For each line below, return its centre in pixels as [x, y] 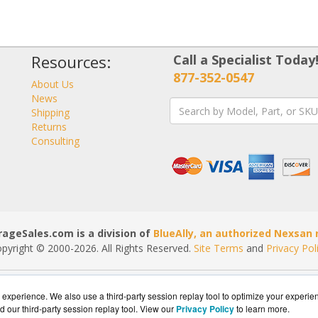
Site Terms [219, 248]
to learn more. [263, 308]
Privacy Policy [205, 309]
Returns [49, 127]
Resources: [71, 62]
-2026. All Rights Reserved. [132, 248]
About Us [53, 84]
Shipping [50, 113]
